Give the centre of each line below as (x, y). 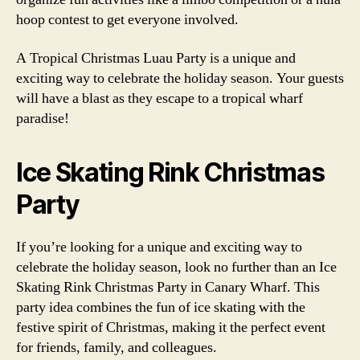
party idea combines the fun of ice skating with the (161, 307)
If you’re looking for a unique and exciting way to (159, 247)
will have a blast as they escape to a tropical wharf (160, 98)
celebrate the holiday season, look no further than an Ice (176, 267)
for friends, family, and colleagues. (117, 347)
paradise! (43, 118)
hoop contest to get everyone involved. (127, 20)
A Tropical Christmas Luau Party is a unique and (156, 58)
